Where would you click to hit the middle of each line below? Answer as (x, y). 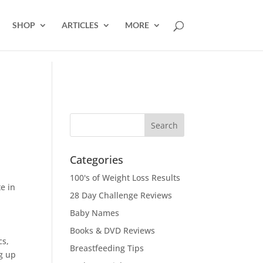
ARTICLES (80, 25)
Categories (97, 160)
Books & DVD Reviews (113, 230)
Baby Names (95, 213)
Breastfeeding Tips (107, 248)
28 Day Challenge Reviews (121, 195)
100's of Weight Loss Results (125, 178)
